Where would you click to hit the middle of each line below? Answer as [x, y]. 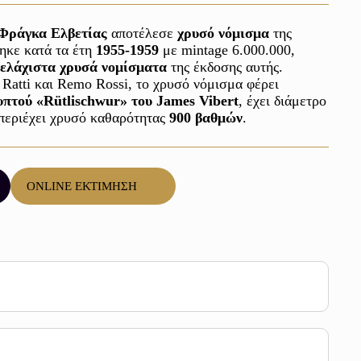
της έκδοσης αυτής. [227, 67]
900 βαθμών [206, 118]
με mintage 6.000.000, [227, 50]
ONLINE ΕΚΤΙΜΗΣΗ [82, 186]
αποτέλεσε [142, 33]
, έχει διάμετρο [282, 101]
